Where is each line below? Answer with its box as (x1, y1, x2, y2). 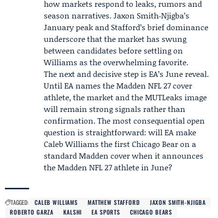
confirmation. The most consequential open (44, 115, 205, 126)
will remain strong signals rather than (44, 103, 185, 114)
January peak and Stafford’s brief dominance (44, 21, 208, 33)
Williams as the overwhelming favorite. (44, 56, 188, 68)
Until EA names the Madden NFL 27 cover (44, 80, 192, 91)
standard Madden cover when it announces (44, 150, 203, 161)
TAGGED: (11, 198, 28, 206)
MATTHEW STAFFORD (88, 198, 140, 206)
